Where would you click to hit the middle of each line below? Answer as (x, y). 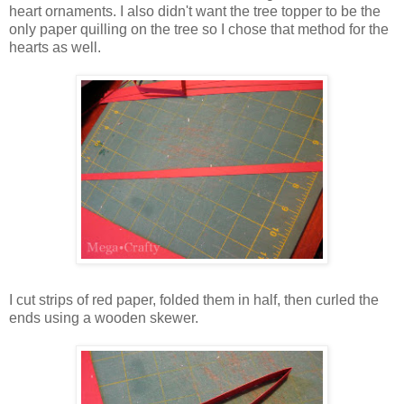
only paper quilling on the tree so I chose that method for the (199, 29)
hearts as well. (55, 47)
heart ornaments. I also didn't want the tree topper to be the (195, 11)
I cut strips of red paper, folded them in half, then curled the (194, 299)
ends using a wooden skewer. (104, 317)
